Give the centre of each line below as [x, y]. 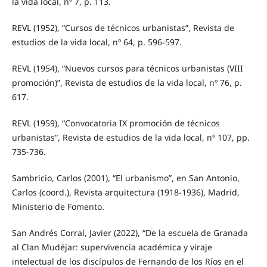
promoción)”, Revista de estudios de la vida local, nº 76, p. [127, 83]
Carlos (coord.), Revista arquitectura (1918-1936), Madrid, [125, 193]
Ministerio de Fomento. [58, 207]
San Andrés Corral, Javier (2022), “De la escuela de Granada [130, 233]
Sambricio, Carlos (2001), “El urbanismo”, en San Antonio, [125, 178]
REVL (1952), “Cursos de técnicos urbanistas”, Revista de [123, 28]
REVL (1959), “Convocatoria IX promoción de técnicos [116, 123]
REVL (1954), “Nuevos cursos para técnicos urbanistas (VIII [127, 69]
